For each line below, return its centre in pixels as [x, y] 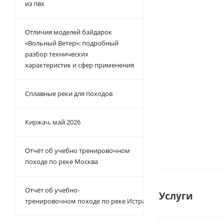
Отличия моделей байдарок [68, 32]
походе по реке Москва [61, 161]
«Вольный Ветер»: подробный [72, 43]
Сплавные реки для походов [69, 93]
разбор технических [57, 54]
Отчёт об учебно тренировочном [77, 150]
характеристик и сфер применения [79, 65]
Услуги [176, 196]
